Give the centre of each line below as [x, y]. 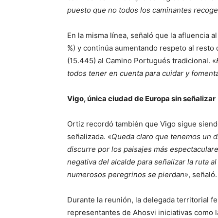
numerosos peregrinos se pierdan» [128, 174]
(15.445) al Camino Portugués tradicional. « [142, 61]
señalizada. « [89, 136]
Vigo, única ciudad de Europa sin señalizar [141, 99]
